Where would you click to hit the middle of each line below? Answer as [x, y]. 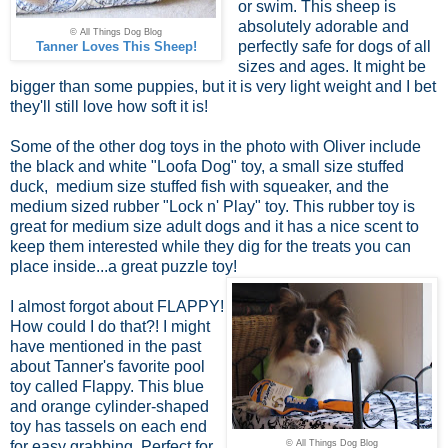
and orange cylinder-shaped [109, 406]
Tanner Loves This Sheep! [116, 46]
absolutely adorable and [323, 26]
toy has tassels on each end [108, 426]
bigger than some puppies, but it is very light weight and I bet [223, 86]
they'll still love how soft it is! [109, 106]
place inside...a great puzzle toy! [123, 266]
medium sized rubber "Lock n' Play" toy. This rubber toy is [212, 206]
